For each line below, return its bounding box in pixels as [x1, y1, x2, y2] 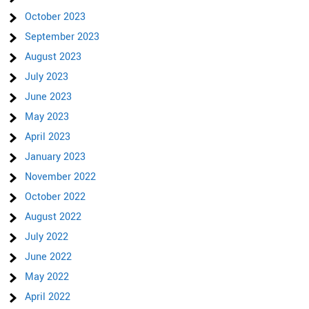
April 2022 [25, 290, 71, 305]
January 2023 [25, 150, 86, 165]
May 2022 [25, 270, 70, 285]
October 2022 [25, 190, 86, 205]
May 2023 [25, 110, 70, 125]
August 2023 [25, 50, 82, 65]
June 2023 [25, 90, 72, 105]
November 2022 [25, 170, 97, 185]
